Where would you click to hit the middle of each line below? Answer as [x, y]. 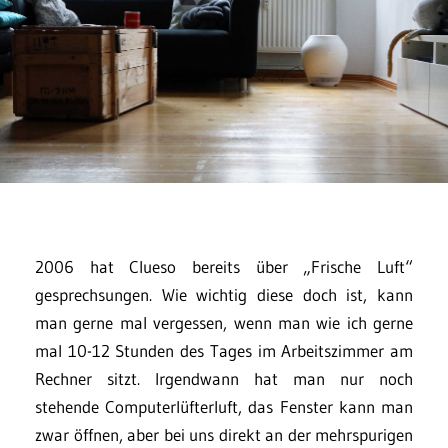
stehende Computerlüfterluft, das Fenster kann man [224, 407]
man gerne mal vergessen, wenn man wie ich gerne [224, 323]
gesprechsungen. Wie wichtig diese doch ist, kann [224, 295]
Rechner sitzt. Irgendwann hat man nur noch [224, 379]
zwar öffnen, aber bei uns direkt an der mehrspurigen [224, 435]
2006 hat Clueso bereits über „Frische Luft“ [224, 267]
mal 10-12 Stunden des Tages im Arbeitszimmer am [224, 351]
